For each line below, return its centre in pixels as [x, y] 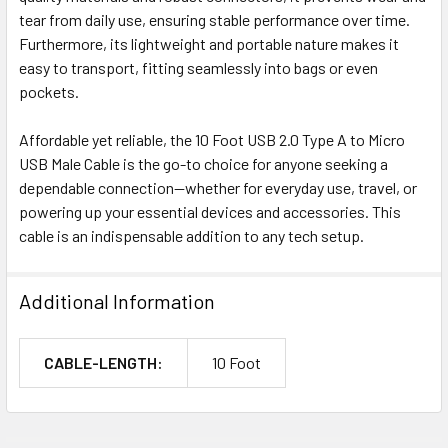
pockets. [49, 91]
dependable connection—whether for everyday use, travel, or [218, 187]
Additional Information [117, 300]
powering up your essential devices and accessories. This [210, 211]
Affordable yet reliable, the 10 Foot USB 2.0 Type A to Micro [212, 139]
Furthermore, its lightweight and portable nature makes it [209, 43]
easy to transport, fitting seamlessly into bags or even [198, 67]
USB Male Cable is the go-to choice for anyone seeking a [203, 163]
